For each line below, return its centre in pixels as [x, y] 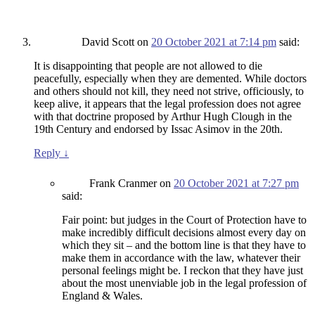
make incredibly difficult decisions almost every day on [184, 233]
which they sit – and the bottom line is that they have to [184, 245]
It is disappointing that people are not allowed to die [148, 66]
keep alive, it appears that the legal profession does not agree [167, 104]
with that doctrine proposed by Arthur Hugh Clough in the [163, 117]
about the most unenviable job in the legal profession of [184, 283]
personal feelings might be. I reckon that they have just [182, 271]
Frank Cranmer [123, 184]
